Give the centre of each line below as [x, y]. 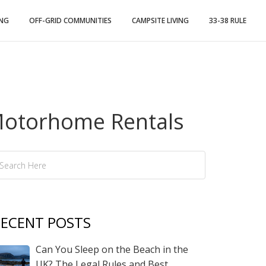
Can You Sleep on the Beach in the [112, 249]
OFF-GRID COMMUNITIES [70, 20]
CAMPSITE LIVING [160, 20]
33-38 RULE [228, 20]
